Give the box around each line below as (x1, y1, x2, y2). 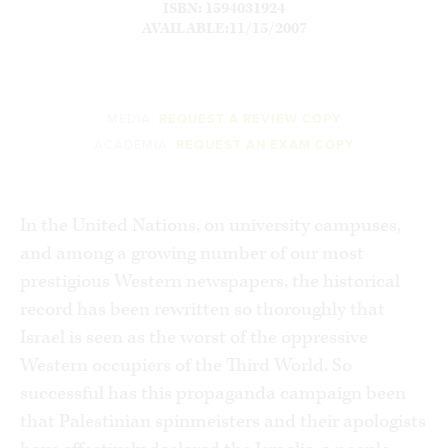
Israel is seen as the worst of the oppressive (20, 324, 368, 350)
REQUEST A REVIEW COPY (158, 110, 342, 127)
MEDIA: (106, 110, 155, 127)
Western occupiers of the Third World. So (20, 352, 352, 378)
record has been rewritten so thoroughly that (20, 296, 385, 322)
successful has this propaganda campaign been (20, 380, 406, 406)
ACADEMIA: (93, 136, 172, 153)
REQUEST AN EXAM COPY (175, 136, 355, 153)
